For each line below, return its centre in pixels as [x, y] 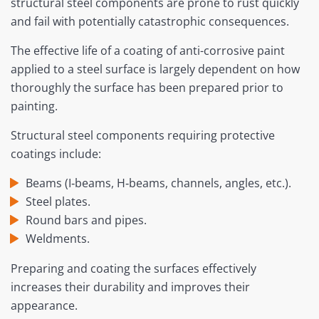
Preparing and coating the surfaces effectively [134, 269]
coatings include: [56, 154]
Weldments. [57, 239]
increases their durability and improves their [130, 287]
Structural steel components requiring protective [143, 136]
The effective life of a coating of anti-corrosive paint [148, 51]
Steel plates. [58, 202]
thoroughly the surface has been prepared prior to [147, 88]
